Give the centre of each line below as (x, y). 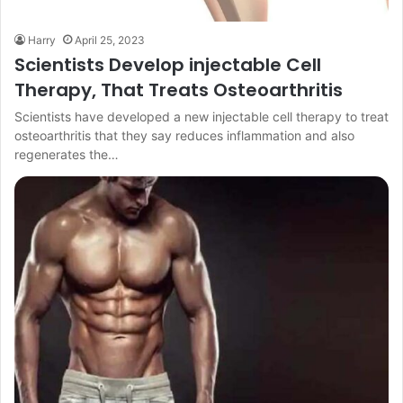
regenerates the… (67, 154)
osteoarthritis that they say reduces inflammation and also (184, 135)
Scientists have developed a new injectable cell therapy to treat (201, 116)
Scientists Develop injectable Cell (168, 64)
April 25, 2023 (110, 40)
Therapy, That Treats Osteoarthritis (181, 90)
